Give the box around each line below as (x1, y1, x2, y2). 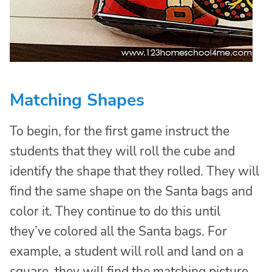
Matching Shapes (10, 89, 144, 112)
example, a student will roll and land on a (10, 243, 243, 260)
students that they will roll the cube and (10, 143, 235, 160)
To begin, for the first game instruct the (10, 123, 229, 140)
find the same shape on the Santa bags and (10, 183, 253, 200)
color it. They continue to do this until (10, 203, 220, 220)
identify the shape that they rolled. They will (10, 163, 259, 180)
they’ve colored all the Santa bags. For (10, 223, 227, 240)
